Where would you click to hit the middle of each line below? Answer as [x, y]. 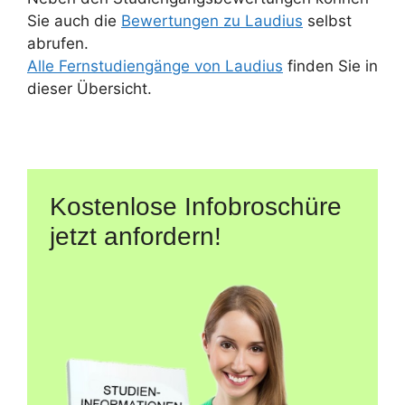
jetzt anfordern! [136, 236]
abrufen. [58, 43]
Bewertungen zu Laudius [212, 20]
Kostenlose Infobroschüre [196, 206]
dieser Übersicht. [89, 88]
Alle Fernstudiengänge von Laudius [155, 66]
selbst [327, 20]
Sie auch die [74, 20]
